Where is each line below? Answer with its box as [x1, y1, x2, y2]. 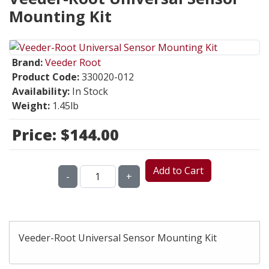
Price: [12, 124, 61, 145]
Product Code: [12, 70, 79, 83]
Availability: [12, 85, 70, 98]
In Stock [72, 85, 108, 98]
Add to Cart [153, 164, 204, 177]
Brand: [12, 56, 43, 69]
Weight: [12, 99, 50, 112]
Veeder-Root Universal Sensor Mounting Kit [19, 231, 217, 244]
